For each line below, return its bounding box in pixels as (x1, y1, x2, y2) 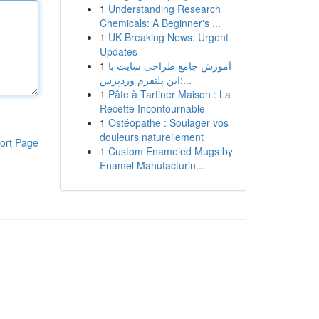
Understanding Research (108, 1, 221, 16)
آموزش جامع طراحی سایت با (108, 58, 231, 73)
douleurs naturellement (99, 130, 204, 144)
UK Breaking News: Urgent (108, 30, 229, 44)
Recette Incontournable (99, 101, 205, 115)
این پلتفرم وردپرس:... (179, 73, 192, 87)
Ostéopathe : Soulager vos (108, 115, 229, 130)
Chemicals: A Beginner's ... (99, 16, 221, 30)
